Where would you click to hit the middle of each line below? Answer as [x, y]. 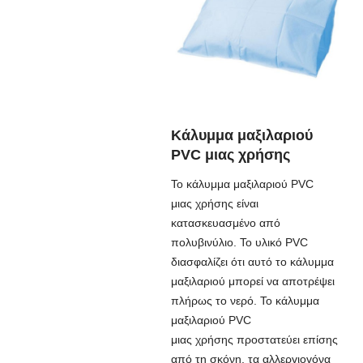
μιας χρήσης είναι [214, 204]
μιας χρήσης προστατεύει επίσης [254, 340]
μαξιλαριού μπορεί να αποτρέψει [252, 282]
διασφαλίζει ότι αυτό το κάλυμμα [252, 262]
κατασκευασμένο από [225, 223]
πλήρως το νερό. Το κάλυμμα [245, 301]
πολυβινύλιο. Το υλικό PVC [239, 243]
